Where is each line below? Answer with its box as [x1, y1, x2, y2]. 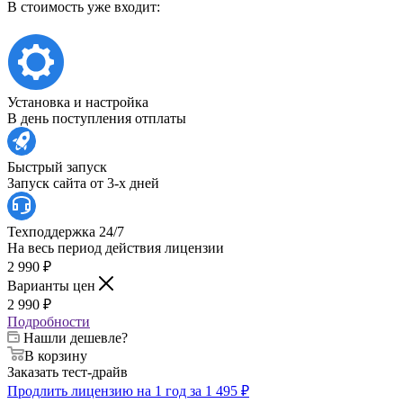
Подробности [7, 313, 90, 329]
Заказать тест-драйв [7, 363, 128, 380]
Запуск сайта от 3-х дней [7, 175, 159, 191]
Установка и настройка [7, 94, 148, 110]
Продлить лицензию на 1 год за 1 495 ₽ [7, 382, 249, 399]
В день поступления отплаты [7, 110, 186, 126]
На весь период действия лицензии [7, 239, 224, 255]
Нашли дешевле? [23, 329, 128, 345]
